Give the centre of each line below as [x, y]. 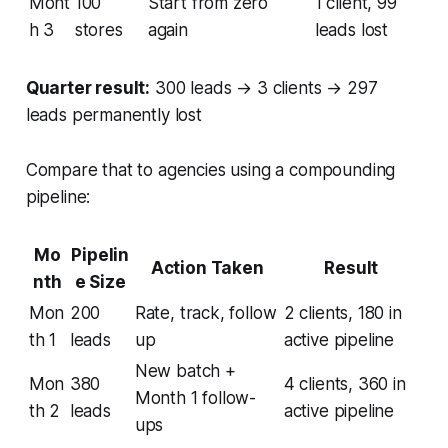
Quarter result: [88, 87]
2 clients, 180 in [342, 312]
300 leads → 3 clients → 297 [264, 87]
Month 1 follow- [195, 397]
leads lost [351, 29]
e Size [100, 281]
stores [98, 29]
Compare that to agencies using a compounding [210, 169]
